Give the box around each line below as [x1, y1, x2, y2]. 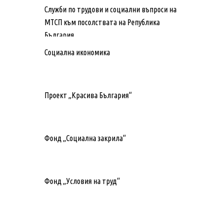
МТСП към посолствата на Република [44, 17, 160, 27]
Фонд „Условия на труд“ [44, 176, 120, 185]
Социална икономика [44, 47, 110, 57]
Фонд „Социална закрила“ [44, 133, 126, 143]
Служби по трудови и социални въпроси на [44, 4, 177, 14]
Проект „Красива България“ [44, 90, 132, 100]
